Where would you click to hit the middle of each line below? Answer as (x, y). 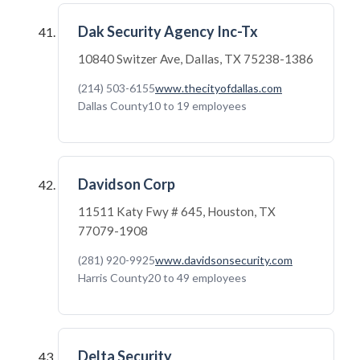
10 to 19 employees (197, 106)
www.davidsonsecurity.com (224, 260)
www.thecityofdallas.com (219, 88)
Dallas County (113, 106)
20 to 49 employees (197, 278)
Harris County (113, 278)
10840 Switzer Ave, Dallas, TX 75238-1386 (196, 59)
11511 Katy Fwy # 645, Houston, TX (177, 211)
